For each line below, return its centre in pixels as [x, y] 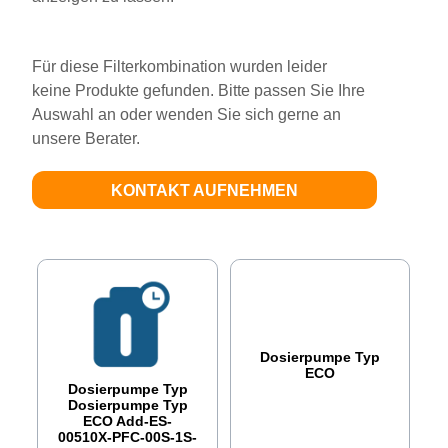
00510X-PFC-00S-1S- [128, 436]
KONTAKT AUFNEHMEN [205, 190]
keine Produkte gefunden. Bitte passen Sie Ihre [199, 90]
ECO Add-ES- [128, 420]
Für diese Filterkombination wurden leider [180, 66]
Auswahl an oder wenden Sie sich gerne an [187, 114]
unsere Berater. [86, 138]
